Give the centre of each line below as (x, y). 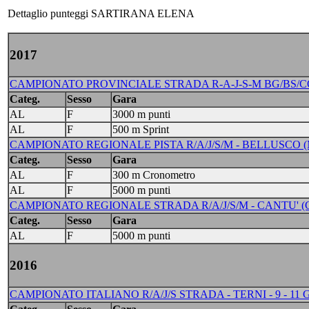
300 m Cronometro (154, 175)
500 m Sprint (141, 129)
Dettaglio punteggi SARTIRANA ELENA (101, 13)
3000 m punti (141, 114)
